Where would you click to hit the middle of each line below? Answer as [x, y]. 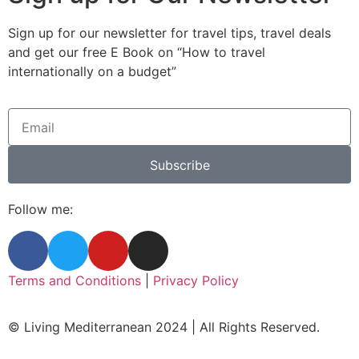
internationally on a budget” [92, 71]
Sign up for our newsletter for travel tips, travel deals [169, 32]
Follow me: [40, 210]
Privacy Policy [196, 280]
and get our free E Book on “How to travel [137, 52]
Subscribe [179, 165]
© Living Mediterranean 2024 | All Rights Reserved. [164, 327]
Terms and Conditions [75, 280]
